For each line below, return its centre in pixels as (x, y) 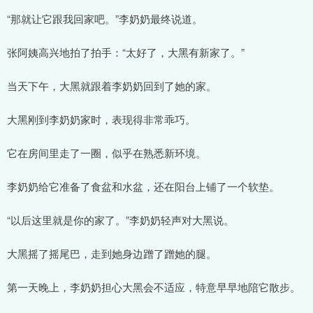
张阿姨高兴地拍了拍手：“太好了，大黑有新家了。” (126, 52)
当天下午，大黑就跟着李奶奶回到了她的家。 (112, 85)
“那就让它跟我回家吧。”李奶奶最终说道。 (105, 18)
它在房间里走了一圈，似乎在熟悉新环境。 (107, 152)
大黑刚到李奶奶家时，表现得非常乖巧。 (101, 119)
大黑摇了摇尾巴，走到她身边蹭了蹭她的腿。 (112, 253)
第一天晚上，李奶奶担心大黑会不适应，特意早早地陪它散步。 (154, 286)
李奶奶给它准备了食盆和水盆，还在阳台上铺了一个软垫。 (143, 186)
